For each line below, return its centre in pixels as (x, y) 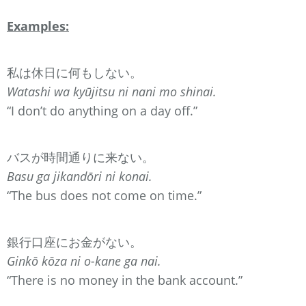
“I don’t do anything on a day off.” (102, 110)
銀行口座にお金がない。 (74, 241)
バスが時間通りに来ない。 (81, 157)
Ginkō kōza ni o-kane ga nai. (84, 261)
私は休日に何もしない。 (74, 72)
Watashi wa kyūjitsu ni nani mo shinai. (112, 91)
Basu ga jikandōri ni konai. (80, 176)
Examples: (38, 26)
